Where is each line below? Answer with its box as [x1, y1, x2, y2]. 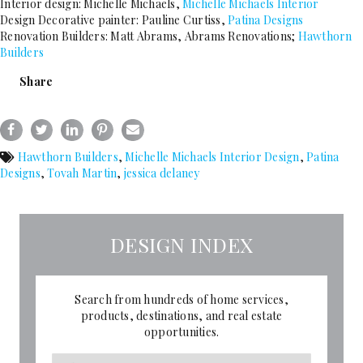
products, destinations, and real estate [80, 308, 283, 324]
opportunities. [143, 324, 220, 340]
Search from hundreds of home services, [75, 292, 288, 308]
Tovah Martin [47, 165, 117, 181]
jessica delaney [123, 165, 200, 181]
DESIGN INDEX [109, 231, 254, 258]
